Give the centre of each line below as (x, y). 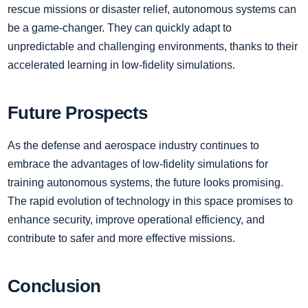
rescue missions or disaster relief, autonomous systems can (152, 9)
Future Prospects (78, 112)
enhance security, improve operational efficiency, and (136, 219)
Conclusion (54, 286)
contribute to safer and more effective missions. (121, 238)
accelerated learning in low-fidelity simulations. (121, 65)
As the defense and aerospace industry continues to (133, 145)
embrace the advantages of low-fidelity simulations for (138, 164)
